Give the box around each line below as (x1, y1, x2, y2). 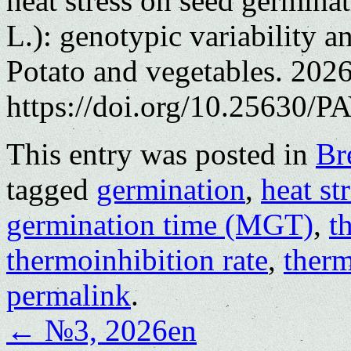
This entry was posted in (6, 136, 316, 171)
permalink (6, 277, 131, 312)
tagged (6, 172, 96, 206)
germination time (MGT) (6, 207, 313, 241)
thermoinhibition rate (6, 242, 268, 277)
